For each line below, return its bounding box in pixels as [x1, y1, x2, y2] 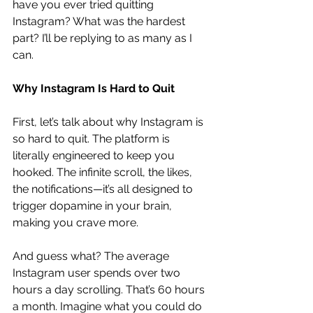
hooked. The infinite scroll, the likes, [13, 165, 195, 179]
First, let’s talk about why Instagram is [13, 115, 206, 129]
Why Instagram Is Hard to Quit [13, 81, 175, 95]
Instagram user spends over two [13, 265, 183, 279]
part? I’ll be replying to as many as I [13, 31, 195, 45]
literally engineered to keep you [13, 148, 177, 162]
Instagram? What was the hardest [13, 14, 188, 28]
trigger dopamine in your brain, [13, 198, 175, 212]
